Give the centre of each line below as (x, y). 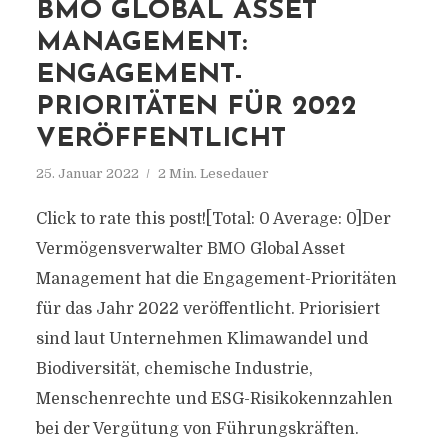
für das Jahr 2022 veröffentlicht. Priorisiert (207, 309)
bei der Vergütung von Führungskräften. (197, 429)
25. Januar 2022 (87, 173)
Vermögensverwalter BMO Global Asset (190, 249)
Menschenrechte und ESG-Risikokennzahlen (214, 399)
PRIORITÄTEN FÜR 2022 (196, 107)
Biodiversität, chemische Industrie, (174, 369)
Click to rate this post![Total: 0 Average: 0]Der (213, 219)
